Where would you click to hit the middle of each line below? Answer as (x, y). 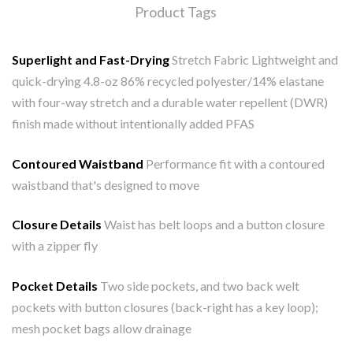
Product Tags (176, 11)
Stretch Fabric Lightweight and (254, 59)
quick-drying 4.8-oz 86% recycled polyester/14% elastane (168, 80)
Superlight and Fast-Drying (91, 59)
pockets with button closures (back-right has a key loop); (165, 307)
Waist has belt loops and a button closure (213, 225)
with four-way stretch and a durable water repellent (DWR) (170, 102)
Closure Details (57, 225)
